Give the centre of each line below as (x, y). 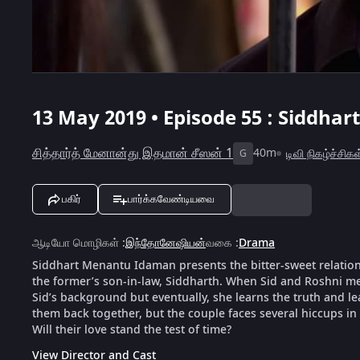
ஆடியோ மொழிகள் (76, 243)
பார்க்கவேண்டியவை (171, 198)
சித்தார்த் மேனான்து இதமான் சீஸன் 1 (133, 153)
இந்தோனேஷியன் (166, 243)
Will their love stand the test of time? (132, 329)
